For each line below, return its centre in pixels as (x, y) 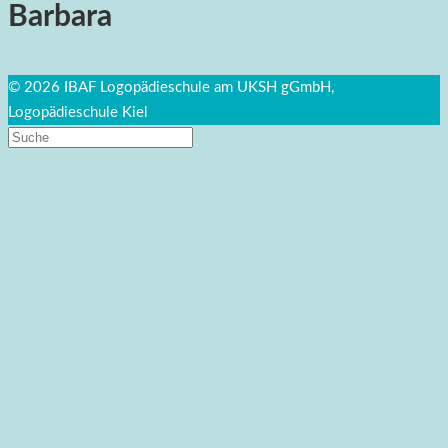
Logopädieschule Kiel (78, 113)
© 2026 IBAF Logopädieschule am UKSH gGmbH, (171, 88)
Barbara (60, 17)
